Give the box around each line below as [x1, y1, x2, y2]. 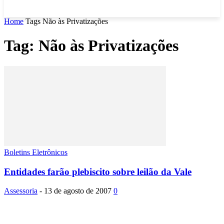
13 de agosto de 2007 [44, 186, 111, 195]
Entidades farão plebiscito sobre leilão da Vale [4, 166, 191, 177]
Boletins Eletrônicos [4, 147, 67, 156]
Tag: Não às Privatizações [4, 36, 178, 55]
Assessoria [4, 186, 37, 195]
